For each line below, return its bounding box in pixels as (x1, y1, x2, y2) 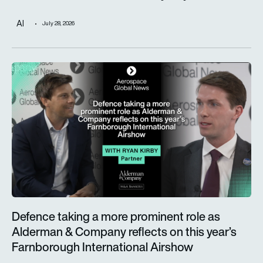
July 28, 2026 (42, 19, 75, 28)
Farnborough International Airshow (12, 238, 193, 255)
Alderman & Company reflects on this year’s (12, 222, 237, 240)
